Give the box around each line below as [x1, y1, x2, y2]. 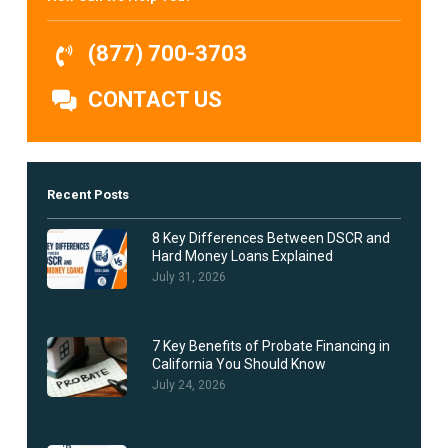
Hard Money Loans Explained [151, 247, 333, 264]
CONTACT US [82, 86, 222, 112]
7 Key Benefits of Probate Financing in [151, 337, 390, 354]
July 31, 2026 [151, 269, 226, 284]
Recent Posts [46, 186, 129, 202]
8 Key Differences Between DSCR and [151, 229, 390, 246]
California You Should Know [151, 355, 326, 372]
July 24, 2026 [151, 377, 226, 392]
